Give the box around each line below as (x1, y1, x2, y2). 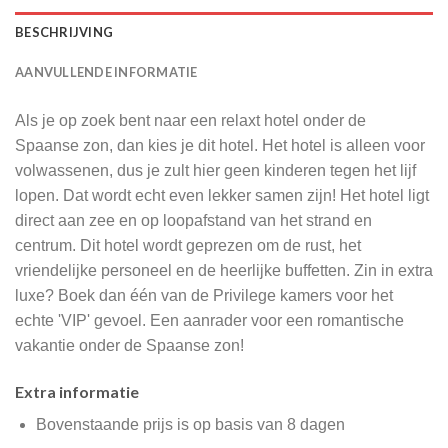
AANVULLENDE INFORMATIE (15, 64, 198, 81)
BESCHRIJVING (15, 24, 114, 41)
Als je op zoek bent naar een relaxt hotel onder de (15, 112, 366, 130)
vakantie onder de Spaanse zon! (15, 337, 244, 355)
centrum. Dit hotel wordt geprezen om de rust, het (15, 237, 361, 255)
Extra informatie (15, 381, 139, 401)
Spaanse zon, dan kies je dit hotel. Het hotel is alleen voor (15, 137, 425, 155)
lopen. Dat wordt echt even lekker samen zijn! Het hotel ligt (15, 187, 429, 205)
